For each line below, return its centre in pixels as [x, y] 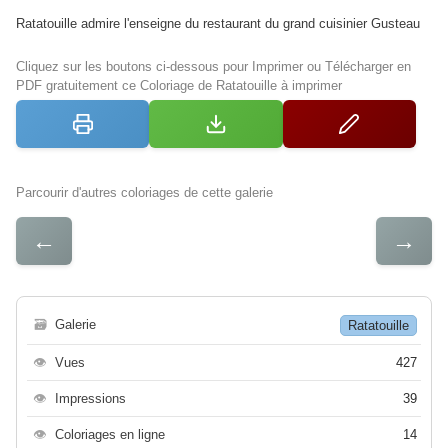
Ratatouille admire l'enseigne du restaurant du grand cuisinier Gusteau [218, 24]
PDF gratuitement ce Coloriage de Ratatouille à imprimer [179, 86]
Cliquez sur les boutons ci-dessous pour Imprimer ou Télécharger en [213, 67]
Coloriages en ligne [110, 435]
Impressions [90, 399]
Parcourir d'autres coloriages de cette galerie [144, 193]
